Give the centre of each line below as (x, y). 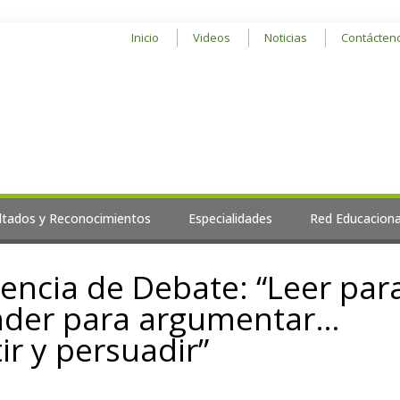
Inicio (145, 37)
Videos (212, 37)
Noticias (286, 37)
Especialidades (230, 219)
